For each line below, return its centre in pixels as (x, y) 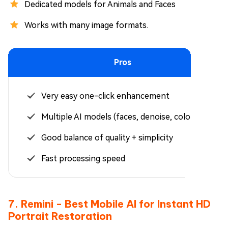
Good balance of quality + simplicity (107, 137)
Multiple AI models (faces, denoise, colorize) (124, 117)
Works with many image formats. (86, 25)
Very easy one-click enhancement (105, 96)
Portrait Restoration (60, 216)
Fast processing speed (83, 158)
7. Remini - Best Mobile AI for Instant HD (109, 204)
